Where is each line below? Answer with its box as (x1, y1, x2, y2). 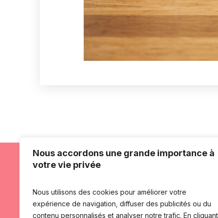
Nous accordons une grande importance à (33, 148, 215, 158)
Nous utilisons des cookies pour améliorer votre (33, 188, 186, 196)
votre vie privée (33, 160, 101, 170)
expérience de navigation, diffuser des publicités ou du (33, 200, 211, 208)
